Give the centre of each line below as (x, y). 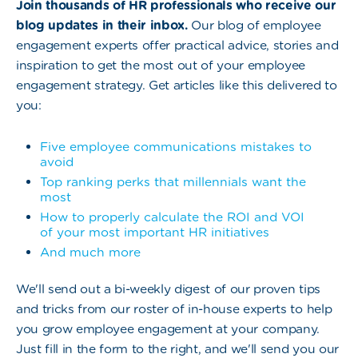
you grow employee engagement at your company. (168, 329)
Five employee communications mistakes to (176, 147)
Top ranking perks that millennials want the (173, 182)
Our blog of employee (256, 25)
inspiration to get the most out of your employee (161, 65)
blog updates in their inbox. (104, 25)
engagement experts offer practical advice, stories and (177, 45)
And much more (90, 252)
